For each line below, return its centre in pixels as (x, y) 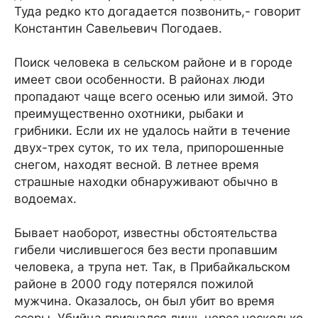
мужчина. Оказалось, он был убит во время (144, 301)
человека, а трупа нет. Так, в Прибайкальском (152, 267)
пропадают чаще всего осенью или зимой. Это (154, 97)
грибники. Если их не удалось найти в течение (152, 131)
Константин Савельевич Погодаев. (118, 28)
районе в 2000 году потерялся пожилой (134, 284)
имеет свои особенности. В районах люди (139, 79)
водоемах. (45, 199)
